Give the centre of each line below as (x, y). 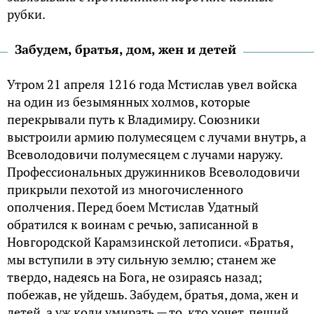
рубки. (26, 14)
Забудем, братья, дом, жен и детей (125, 49)
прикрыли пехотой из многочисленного (125, 189)
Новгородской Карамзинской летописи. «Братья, (150, 241)
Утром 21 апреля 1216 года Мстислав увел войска (152, 84)
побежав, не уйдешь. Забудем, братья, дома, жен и (153, 294)
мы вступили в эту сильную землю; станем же (142, 259)
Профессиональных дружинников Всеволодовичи (153, 171)
